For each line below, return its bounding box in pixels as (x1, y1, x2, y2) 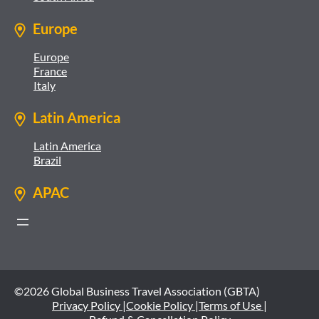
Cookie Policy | (126, 298, 199, 313)
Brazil (33, 153, 61, 167)
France (33, 64, 67, 78)
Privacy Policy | (52, 298, 126, 313)
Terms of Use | (199, 298, 267, 313)
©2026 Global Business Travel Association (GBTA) (14, 284, 260, 298)
